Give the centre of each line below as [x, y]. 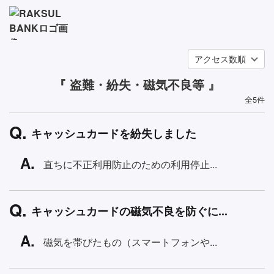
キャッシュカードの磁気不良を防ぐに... [129, 211]
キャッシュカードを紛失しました [114, 133]
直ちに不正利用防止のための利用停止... [130, 164]
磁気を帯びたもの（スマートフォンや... [130, 242]
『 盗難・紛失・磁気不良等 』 [137, 84]
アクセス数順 [220, 59]
